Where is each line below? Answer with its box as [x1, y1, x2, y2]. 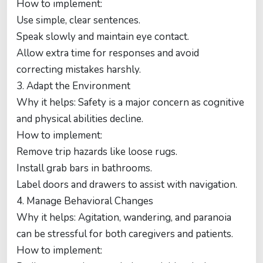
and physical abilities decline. [16, 112, 143, 126]
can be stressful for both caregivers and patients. [16, 227, 233, 241]
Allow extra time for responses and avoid [16, 46, 199, 60]
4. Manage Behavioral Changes [16, 194, 153, 208]
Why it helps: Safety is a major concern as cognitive [16, 96, 244, 109]
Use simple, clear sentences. [16, 14, 140, 27]
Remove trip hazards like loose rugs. [16, 145, 177, 159]
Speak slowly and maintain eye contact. [16, 30, 189, 43]
